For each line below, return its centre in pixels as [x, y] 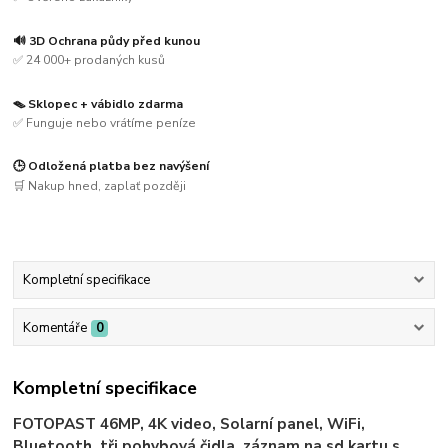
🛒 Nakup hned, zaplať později [100, 186]
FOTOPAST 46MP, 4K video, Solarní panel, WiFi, [189, 424]
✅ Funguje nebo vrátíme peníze [105, 123]
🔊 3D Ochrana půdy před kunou [107, 40]
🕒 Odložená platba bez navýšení [111, 166]
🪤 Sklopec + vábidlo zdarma [98, 103]
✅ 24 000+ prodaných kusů [89, 60]
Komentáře [54, 327]
